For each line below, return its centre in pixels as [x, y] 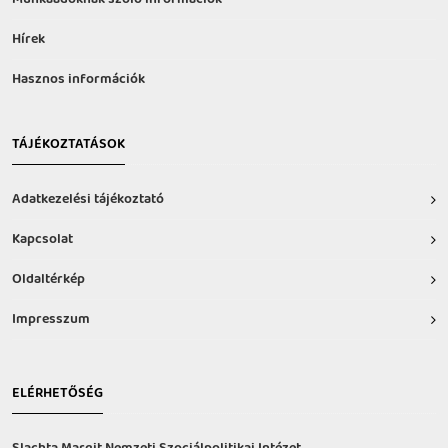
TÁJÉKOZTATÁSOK [68, 145]
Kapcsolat [42, 240]
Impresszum [51, 320]
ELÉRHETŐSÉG [57, 394]
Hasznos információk [78, 80]
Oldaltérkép [48, 280]
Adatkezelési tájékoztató [88, 200]
